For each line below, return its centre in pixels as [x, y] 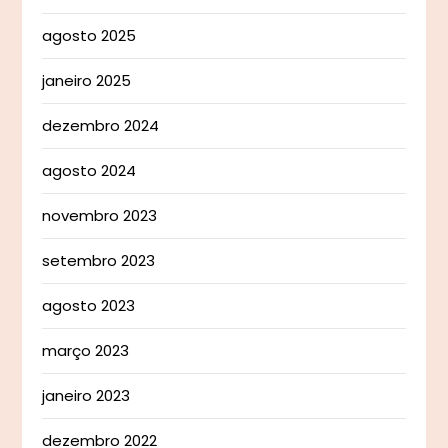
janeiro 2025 [87, 81]
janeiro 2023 [86, 396]
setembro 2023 [99, 261]
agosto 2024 [89, 171]
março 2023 [86, 351]
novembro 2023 [100, 216]
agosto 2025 [89, 36]
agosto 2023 [89, 306]
